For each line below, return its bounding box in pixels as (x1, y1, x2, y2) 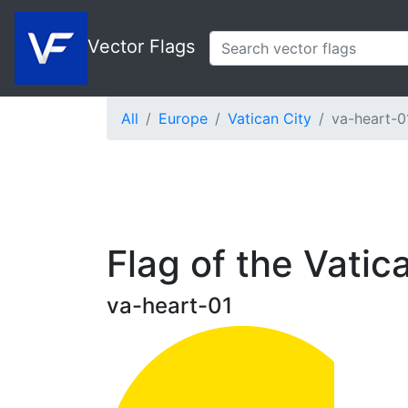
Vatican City (228, 109, 311, 127)
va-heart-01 (107, 292, 232, 319)
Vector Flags (87, 36, 195, 58)
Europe (158, 109, 208, 127)
